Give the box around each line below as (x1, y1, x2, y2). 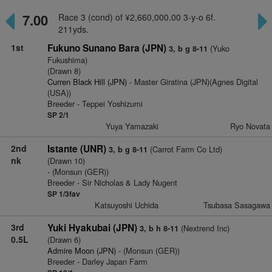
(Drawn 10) (47, 155, 85, 166)
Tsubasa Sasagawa (203, 199, 270, 211)
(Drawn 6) (47, 234, 81, 245)
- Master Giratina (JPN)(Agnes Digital (126, 76, 258, 87)
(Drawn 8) (47, 65, 81, 76)
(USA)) (47, 87, 71, 98)
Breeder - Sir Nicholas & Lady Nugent (47, 177, 177, 188)
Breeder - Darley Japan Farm (47, 256, 148, 267)
